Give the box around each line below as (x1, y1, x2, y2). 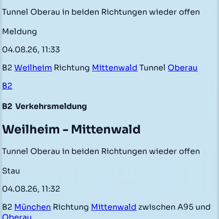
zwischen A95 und (136, 202, 211, 213)
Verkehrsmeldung (14, 101, 88, 112)
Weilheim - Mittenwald (2, 122, 141, 137)
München (14, 202, 51, 213)
